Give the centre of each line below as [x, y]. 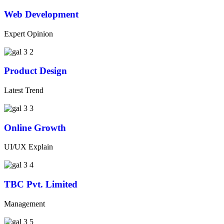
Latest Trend [24, 90]
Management [24, 203]
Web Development [41, 14]
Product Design [35, 71]
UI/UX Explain [28, 147]
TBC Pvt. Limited [41, 184]
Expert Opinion [28, 33]
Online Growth [35, 127]
